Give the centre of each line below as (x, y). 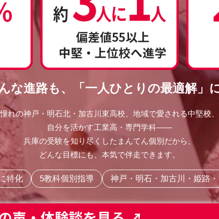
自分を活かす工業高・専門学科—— (109, 127)
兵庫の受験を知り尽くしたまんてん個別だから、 (109, 141)
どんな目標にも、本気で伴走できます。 (109, 154)
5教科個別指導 (66, 178)
